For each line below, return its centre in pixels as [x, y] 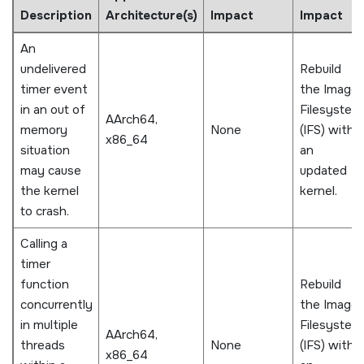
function [44, 284]
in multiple [49, 325]
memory [43, 130]
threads [42, 345]
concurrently [56, 304]
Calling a [43, 243]
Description [56, 15]
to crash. [44, 211]
